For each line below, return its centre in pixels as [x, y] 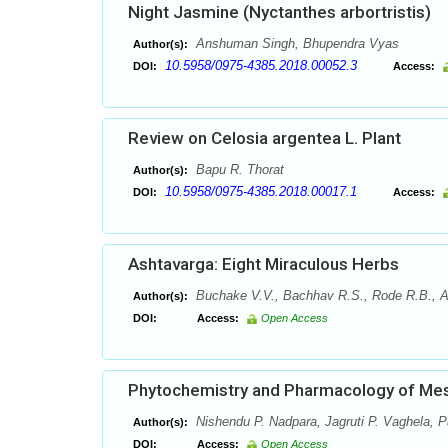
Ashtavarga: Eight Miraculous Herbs [263, 264]
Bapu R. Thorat [238, 169]
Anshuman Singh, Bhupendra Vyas [295, 43]
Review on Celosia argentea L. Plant [264, 138]
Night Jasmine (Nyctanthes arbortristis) [279, 12]
